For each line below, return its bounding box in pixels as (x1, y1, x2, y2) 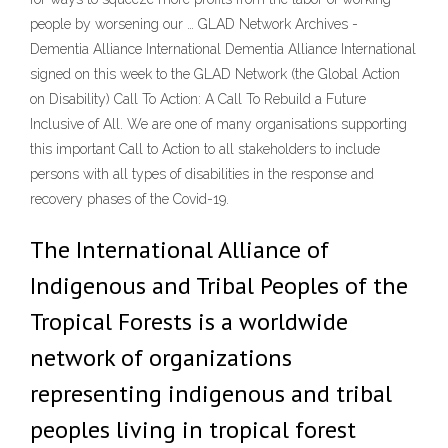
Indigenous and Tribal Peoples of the (30, 270, 408, 301)
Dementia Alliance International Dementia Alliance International (30, 41, 416, 57)
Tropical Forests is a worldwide (30, 306, 348, 337)
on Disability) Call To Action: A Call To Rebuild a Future (30, 91, 366, 107)
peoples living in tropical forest (30, 414, 356, 445)
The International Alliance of (30, 234, 329, 265)
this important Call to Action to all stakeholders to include (30, 141, 380, 157)
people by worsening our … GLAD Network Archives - (30, 16, 358, 32)
